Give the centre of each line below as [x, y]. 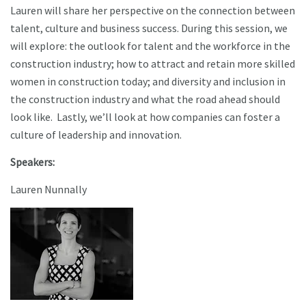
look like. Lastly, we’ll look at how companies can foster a [145, 116]
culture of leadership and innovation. [99, 134]
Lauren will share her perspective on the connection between [153, 10]
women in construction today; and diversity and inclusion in [148, 81]
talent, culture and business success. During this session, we [149, 28]
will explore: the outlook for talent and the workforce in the [150, 45]
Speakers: [32, 162]
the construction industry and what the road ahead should [145, 99]
